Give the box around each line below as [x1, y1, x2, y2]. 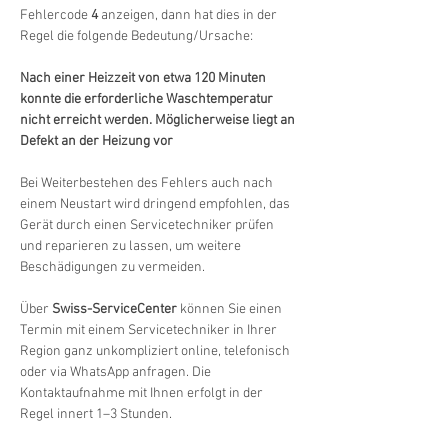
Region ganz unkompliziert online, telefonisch [20, 343, 293, 360]
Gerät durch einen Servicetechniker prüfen [20, 217, 277, 234]
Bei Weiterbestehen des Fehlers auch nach [20, 175, 276, 192]
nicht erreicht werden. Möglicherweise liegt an [20, 112, 298, 129]
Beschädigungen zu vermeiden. [20, 259, 205, 276]
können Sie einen [177, 301, 285, 318]
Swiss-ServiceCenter [52, 301, 177, 318]
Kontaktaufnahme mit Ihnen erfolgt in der [20, 385, 266, 402]
